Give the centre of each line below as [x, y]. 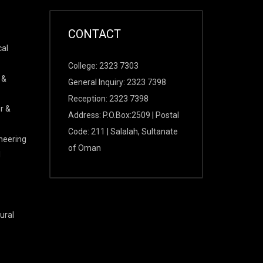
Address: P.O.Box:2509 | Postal [123, 115]
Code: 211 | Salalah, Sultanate [123, 131]
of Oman [84, 148]
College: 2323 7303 [103, 66]
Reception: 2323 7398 [108, 99]
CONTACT [94, 34]
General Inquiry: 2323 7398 [117, 82]
